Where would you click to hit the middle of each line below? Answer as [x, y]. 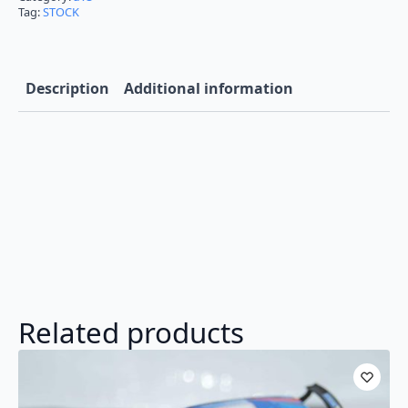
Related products [131, 332]
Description [67, 88]
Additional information [209, 88]
